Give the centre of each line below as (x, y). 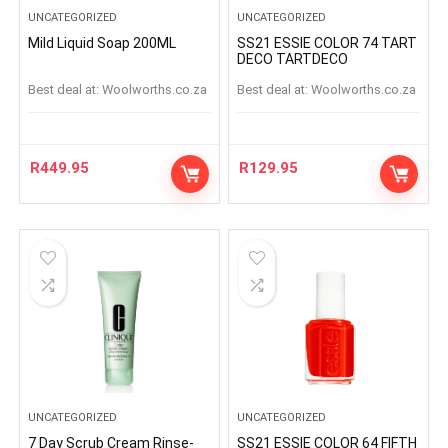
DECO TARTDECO (293, 59)
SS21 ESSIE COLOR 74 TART (327, 43)
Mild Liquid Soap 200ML (102, 43)
